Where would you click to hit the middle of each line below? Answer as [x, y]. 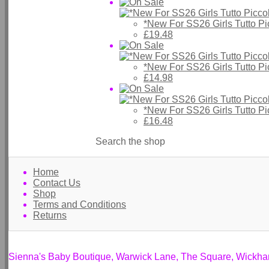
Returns [50, 215]
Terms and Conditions [80, 204]
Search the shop [130, 141]
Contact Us [57, 183]
